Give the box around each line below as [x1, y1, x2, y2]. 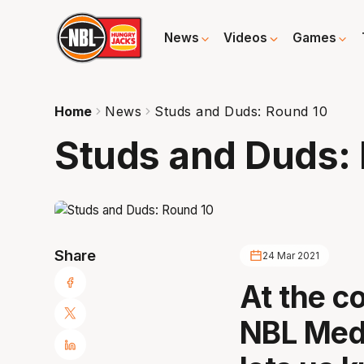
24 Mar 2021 [262, 249, 319, 262]
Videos [223, 30, 268, 46]
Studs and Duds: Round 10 [154, 102, 328, 119]
